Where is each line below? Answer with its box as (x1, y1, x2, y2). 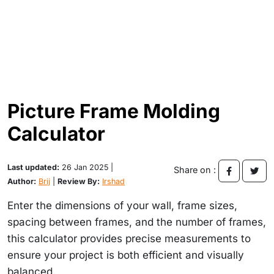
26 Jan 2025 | (59, 162, 113, 172)
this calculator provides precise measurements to (7, 232, 251, 245)
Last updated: (7, 162, 59, 172)
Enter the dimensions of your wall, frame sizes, (7, 199, 237, 212)
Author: (7, 176, 36, 186)
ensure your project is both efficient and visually (7, 248, 244, 261)
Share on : (174, 165, 218, 176)
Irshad (102, 176, 125, 186)
